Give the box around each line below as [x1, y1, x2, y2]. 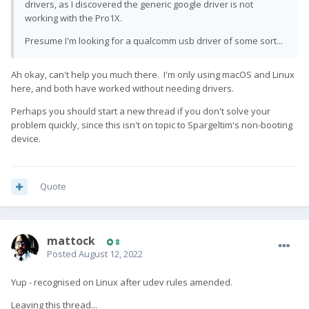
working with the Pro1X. [25, 12, 122, 25]
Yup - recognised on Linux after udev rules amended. [11, 276, 232, 289]
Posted [47, 248, 79, 261]
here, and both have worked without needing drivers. [11, 82, 234, 95]
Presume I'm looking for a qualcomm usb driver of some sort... [25, 34, 283, 48]
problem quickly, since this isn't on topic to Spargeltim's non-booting [11, 119, 292, 132]
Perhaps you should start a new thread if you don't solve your [11, 105, 270, 118]
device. [11, 132, 41, 146]
